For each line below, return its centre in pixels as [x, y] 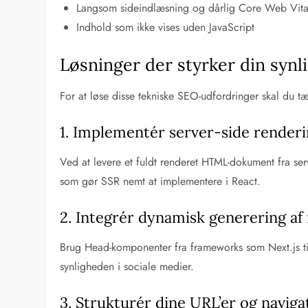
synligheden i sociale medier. [127, 266]
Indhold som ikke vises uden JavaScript [166, 27]
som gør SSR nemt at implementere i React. [161, 181]
